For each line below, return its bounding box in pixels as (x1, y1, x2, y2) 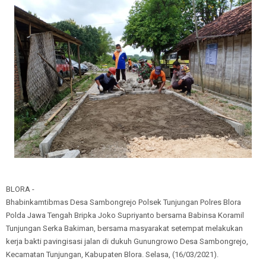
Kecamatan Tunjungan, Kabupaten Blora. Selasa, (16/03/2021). (6, 249, 218, 259)
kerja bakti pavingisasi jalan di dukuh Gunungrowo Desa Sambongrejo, (6, 236, 248, 246)
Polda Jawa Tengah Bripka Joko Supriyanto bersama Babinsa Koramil (6, 210, 244, 220)
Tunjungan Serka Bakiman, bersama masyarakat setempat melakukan (6, 223, 243, 233)
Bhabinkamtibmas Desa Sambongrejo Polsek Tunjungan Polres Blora (6, 197, 241, 207)
